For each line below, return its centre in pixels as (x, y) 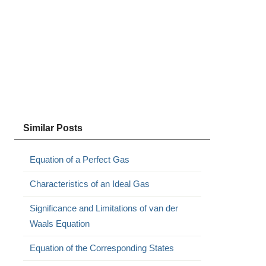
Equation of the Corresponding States (102, 248)
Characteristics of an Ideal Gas (89, 184)
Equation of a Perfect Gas (79, 159)
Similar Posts (53, 128)
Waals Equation (59, 224)
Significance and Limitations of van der (104, 208)
